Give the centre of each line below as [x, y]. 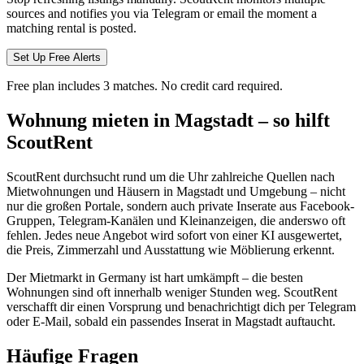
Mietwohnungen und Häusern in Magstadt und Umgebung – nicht [176, 191]
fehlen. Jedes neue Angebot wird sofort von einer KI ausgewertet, [174, 235]
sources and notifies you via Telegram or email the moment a [162, 13]
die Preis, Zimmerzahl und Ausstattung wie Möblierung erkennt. [171, 249]
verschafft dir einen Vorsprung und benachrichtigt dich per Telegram [181, 306]
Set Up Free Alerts [57, 57]
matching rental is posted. [71, 28]
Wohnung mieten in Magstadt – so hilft [168, 120]
